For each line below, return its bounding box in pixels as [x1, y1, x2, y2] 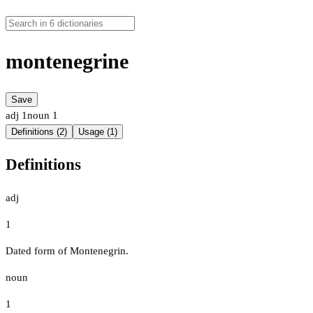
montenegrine [6, 50, 129, 73]
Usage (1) [78, 126, 117, 138]
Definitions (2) [11, 126, 67, 138]
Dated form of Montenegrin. [6, 245, 129, 256]
